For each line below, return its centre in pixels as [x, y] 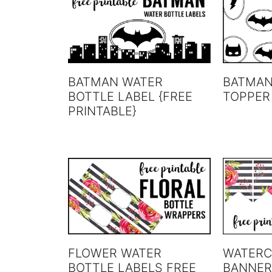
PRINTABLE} [102, 111]
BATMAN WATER [115, 82]
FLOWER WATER [115, 253]
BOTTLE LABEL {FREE [130, 97]
